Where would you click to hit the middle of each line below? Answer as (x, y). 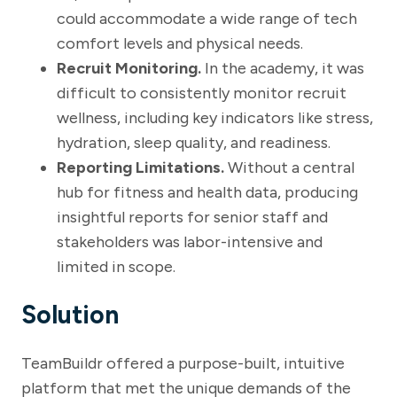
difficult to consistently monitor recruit (202, 93)
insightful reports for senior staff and (192, 217)
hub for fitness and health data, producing (207, 192)
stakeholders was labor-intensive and (190, 241)
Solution (70, 314)
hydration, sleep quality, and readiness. (194, 142)
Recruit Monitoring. (129, 68)
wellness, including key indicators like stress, (215, 117)
